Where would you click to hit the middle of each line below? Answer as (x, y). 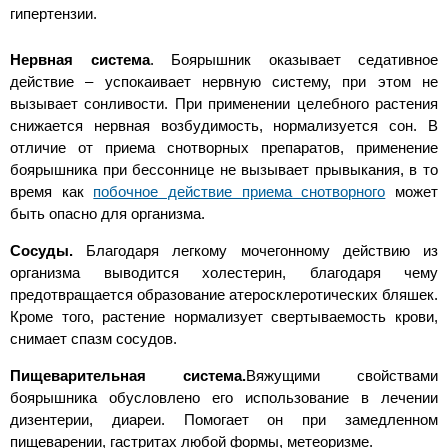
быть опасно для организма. (107, 214)
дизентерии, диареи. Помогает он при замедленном (224, 420)
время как (52, 192)
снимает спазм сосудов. (93, 339)
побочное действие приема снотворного (239, 192)
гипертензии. (53, 14)
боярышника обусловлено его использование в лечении (224, 398)
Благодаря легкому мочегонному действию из (255, 251)
